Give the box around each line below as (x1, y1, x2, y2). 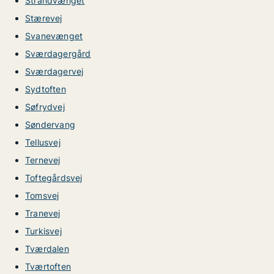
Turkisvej (25, 226, 62, 236)
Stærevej (25, 13, 62, 23)
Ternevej (25, 155, 61, 165)
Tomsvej (25, 190, 59, 201)
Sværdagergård (25, 48, 91, 59)
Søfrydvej (25, 102, 65, 112)
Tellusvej (25, 137, 61, 147)
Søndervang (25, 119, 75, 130)
